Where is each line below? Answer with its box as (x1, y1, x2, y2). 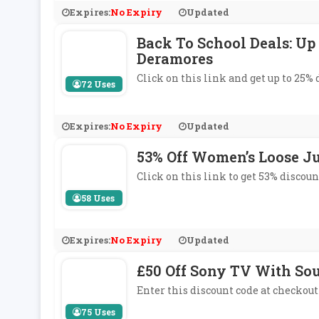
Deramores (137, 49, 213, 68)
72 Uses (81, 78, 115, 90)
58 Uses (81, 192, 115, 204)
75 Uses (81, 306, 115, 318)
